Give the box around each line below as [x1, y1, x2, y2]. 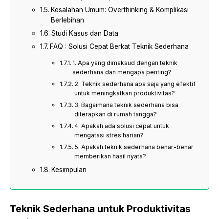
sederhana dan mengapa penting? [72, 68, 172, 76]
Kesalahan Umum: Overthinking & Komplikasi [50, 6, 189, 14]
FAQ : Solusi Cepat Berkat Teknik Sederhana [49, 43, 189, 51]
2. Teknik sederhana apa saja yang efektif [74, 80, 196, 88]
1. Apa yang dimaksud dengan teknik [72, 59, 178, 67]
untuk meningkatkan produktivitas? [74, 89, 175, 97]
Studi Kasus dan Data [51, 29, 118, 38]
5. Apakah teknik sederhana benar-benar [74, 143, 194, 151]
